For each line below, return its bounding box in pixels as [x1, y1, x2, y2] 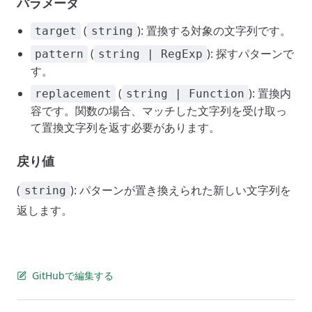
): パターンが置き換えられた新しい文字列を [70, 182, 291, 198]
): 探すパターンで [207, 46, 294, 61]
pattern [35, 47, 84, 61]
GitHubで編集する [32, 269, 114, 282]
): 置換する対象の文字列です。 [137, 23, 291, 38]
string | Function [126, 87, 244, 100]
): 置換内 [249, 86, 291, 101]
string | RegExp [98, 47, 203, 61]
